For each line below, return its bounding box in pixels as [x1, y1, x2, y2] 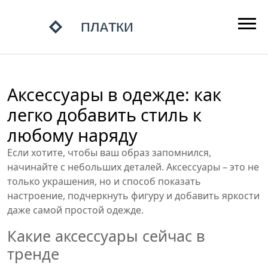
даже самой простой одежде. [7, 203, 144, 217]
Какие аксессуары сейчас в [7, 226, 205, 246]
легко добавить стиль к [7, 103, 202, 126]
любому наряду [7, 123, 138, 147]
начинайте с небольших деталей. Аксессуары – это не [7, 160, 259, 173]
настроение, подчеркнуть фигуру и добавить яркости [7, 189, 260, 202]
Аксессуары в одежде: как [7, 83, 221, 106]
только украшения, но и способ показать [7, 175, 201, 188]
